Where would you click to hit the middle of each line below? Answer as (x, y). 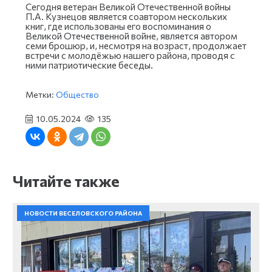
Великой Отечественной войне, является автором (131, 36)
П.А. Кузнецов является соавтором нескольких (126, 16)
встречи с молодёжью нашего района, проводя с (130, 55)
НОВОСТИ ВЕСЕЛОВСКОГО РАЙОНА (83, 213)
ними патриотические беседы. (89, 65)
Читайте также (66, 181)
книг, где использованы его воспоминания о (118, 26)
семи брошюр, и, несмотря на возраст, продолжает (136, 45)
